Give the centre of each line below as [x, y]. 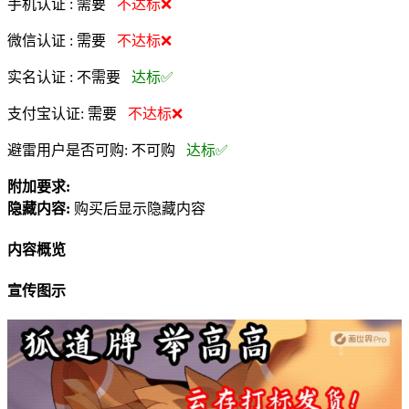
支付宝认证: [47, 113]
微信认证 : [42, 40]
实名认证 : [40, 77]
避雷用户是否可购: [69, 150]
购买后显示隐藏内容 [140, 208]
